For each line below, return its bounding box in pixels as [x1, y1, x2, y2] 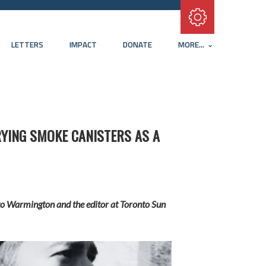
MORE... [178, 39, 206, 50]
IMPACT [69, 39, 97, 50]
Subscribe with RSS [151, 12, 230, 24]
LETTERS [11, 39, 43, 50]
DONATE [123, 39, 152, 50]
